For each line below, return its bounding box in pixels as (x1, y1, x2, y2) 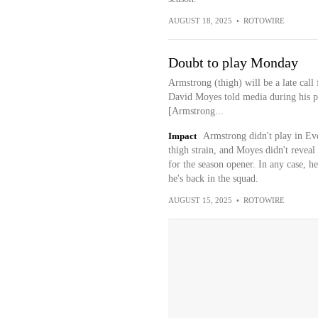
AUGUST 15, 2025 (168, 196, 232, 204)
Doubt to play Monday (168, 55, 298, 70)
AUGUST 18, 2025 (168, 16, 232, 25)
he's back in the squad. (168, 173, 258, 184)
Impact (168, 131, 197, 141)
